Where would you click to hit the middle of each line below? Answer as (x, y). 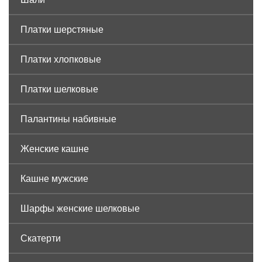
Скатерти (41, 238)
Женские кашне (55, 149)
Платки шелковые (59, 89)
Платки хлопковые (61, 59)
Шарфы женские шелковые (80, 208)
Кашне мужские (54, 178)
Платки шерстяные (62, 29)
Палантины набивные (68, 119)
